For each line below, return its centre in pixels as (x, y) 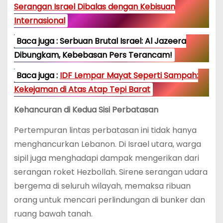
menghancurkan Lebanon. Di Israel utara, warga (107, 144)
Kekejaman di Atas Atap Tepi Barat (82, 90)
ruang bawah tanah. (53, 214)
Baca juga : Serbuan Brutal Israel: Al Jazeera (101, 41)
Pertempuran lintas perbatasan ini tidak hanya (105, 130)
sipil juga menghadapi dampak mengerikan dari (106, 158)
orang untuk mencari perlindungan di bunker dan (109, 200)
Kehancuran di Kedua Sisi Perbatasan (86, 110)
